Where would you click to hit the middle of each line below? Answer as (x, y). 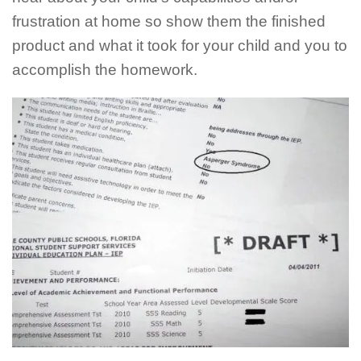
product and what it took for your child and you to (180, 46)
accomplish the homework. (105, 70)
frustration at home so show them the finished (169, 22)
